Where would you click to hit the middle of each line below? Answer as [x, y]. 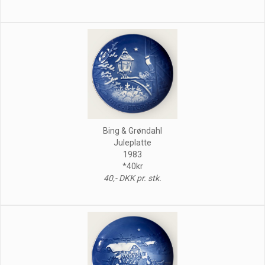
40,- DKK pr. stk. [132, 178]
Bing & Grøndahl [132, 130]
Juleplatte [132, 142]
